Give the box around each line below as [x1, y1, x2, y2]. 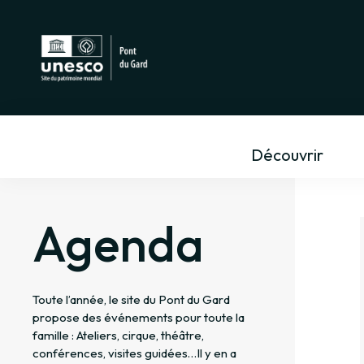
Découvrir [250, 145, 323, 166]
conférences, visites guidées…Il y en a [32, 345, 236, 362]
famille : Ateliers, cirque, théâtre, [32, 327, 204, 344]
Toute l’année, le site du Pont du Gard [32, 292, 230, 308]
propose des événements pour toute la [32, 310, 245, 326]
